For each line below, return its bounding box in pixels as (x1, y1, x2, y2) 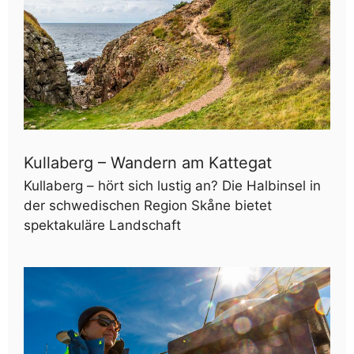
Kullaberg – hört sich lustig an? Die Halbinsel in (24, 178, 321, 194)
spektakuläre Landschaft (24, 217, 181, 234)
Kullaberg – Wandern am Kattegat (24, 153, 272, 173)
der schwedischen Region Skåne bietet (24, 198, 272, 214)
